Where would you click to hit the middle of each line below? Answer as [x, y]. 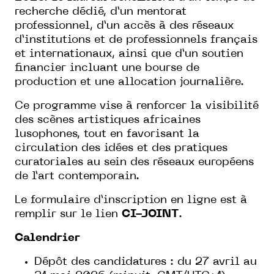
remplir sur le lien [68, 214]
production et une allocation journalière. [129, 82]
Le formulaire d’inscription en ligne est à [131, 200]
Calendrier [47, 238]
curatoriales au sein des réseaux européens [134, 162]
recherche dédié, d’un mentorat [101, 12]
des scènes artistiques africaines [108, 120]
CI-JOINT [150, 214]
